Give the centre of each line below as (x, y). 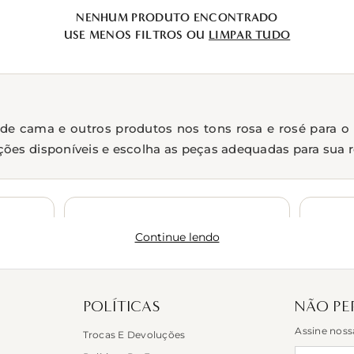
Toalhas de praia (177, 303)
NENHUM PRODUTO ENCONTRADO (177, 17)
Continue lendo (177, 237)
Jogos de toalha (177, 229)
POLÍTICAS (121, 306)
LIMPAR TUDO (250, 35)
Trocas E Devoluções (134, 335)
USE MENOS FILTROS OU (136, 35)
